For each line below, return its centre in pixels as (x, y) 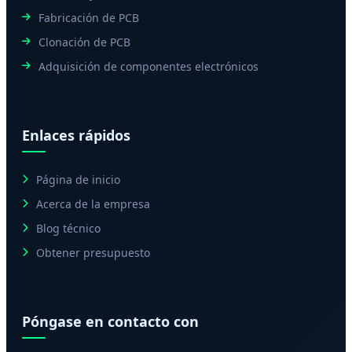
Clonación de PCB (84, 42)
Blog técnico (68, 228)
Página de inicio (78, 179)
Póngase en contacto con (110, 321)
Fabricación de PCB (89, 17)
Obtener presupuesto (93, 252)
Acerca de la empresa (93, 203)
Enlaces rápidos (76, 135)
